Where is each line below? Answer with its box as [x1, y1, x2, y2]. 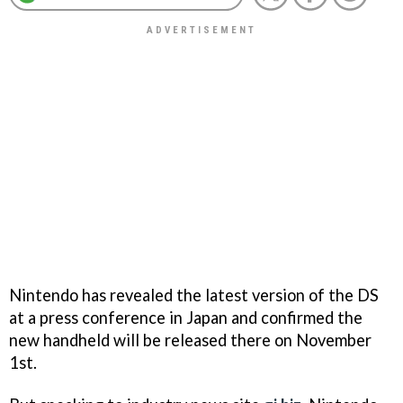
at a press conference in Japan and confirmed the [9, 307, 363, 327]
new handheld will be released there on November [9, 329, 372, 350]
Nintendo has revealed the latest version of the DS [9, 284, 379, 305]
